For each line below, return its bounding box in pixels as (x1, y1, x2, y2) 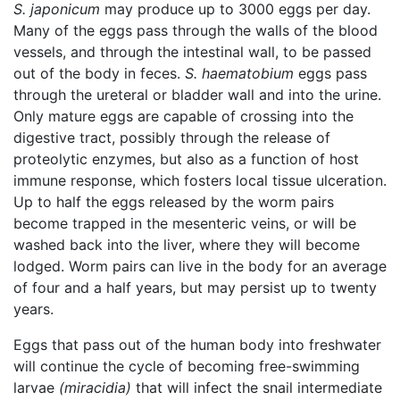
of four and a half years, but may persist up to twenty (13, 278, 377, 296)
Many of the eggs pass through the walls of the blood (13, 21, 378, 39)
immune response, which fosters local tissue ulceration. (13, 171, 387, 189)
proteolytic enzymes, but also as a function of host (13, 149, 359, 168)
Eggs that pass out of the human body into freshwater (13, 335, 381, 354)
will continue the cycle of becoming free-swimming (13, 356, 360, 375)
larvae (13, 378, 59, 396)
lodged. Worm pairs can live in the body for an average (13, 256, 387, 275)
